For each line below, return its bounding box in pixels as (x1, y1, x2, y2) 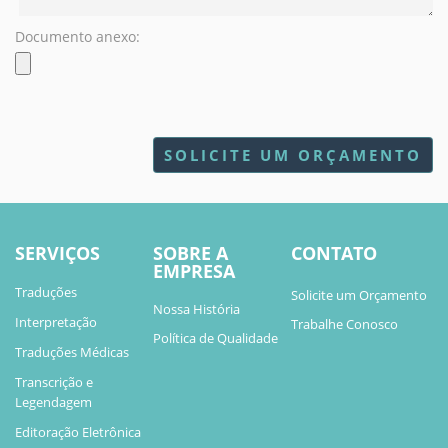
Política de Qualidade (152, 329, 278, 347)
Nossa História (152, 300, 240, 318)
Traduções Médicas (15, 343, 129, 361)
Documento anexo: (15, 27, 140, 46)
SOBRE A (152, 241, 228, 265)
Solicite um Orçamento (290, 286, 427, 304)
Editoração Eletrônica (15, 423, 141, 441)
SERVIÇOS (15, 241, 100, 265)
